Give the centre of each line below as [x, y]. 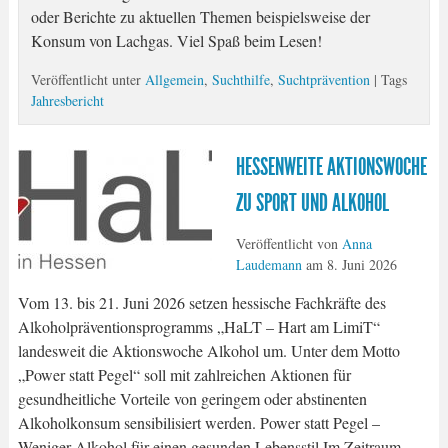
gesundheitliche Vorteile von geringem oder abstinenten [192, 398]
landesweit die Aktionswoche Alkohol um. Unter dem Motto [208, 350]
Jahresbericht [67, 101]
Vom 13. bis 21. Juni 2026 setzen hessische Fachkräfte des [201, 302]
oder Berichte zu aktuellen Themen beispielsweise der [200, 17]
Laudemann [268, 264]
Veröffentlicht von [288, 243]
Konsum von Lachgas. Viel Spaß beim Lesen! [176, 41]
